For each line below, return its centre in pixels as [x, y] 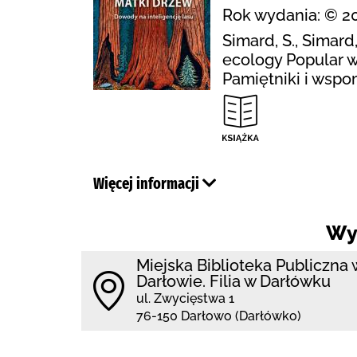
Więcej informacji [148, 183]
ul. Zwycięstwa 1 [185, 298]
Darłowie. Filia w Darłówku [233, 281]
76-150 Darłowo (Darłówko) [219, 316]
